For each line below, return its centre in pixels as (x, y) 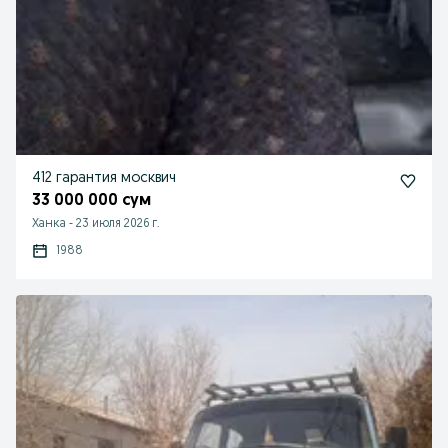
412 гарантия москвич (104, 178)
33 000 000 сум (91, 201)
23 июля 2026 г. (118, 224)
